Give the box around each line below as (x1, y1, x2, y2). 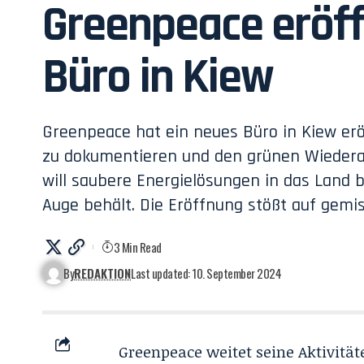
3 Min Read (113, 238, 162, 256)
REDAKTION (74, 264, 132, 282)
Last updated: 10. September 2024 (131, 264, 282, 282)
